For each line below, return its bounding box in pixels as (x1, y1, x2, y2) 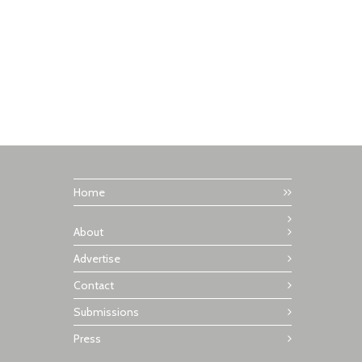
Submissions (74, 305, 139, 320)
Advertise (74, 251, 120, 267)
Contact (74, 278, 114, 293)
